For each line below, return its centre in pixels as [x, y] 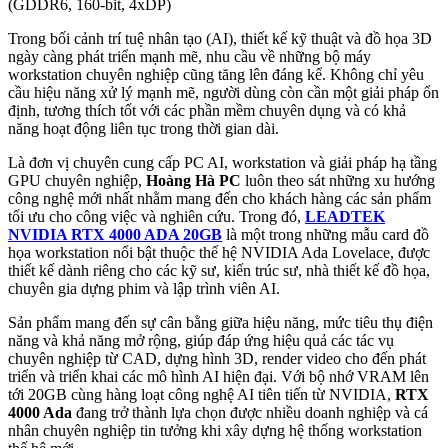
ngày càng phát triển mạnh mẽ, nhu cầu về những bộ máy [189, 57]
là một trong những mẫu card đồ [325, 235]
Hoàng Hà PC [193, 181]
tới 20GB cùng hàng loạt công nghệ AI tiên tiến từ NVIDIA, [201, 395]
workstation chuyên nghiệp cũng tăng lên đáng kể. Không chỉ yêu [216, 75]
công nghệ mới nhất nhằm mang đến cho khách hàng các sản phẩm [219, 199]
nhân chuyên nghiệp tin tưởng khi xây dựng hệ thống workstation [215, 431]
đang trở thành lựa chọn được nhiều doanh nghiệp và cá [250, 413]
